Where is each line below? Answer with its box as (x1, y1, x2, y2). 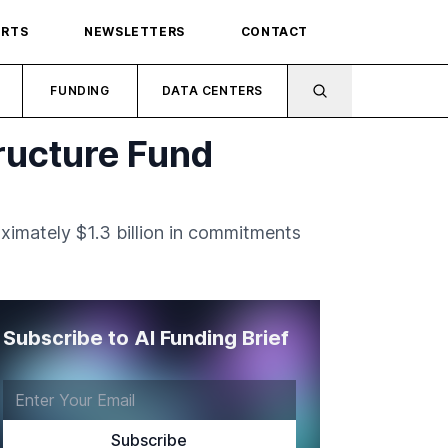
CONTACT (240, 24, 308, 39)
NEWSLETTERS (84, 24, 185, 39)
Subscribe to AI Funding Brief (2, 326, 289, 350)
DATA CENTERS (161, 83, 264, 98)
